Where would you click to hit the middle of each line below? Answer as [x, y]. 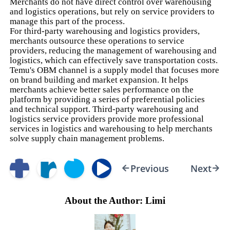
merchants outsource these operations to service [97, 41]
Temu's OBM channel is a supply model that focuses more [115, 70]
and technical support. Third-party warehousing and [104, 109]
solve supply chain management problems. [87, 138]
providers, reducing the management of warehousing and [113, 50]
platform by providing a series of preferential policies [108, 99]
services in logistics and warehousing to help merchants [111, 128]
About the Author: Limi [115, 200]
